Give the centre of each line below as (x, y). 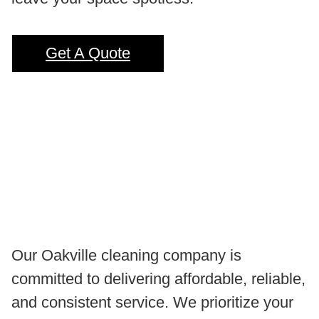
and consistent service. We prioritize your (152, 302)
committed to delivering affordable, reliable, (158, 278)
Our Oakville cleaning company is (126, 255)
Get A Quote (88, 53)
